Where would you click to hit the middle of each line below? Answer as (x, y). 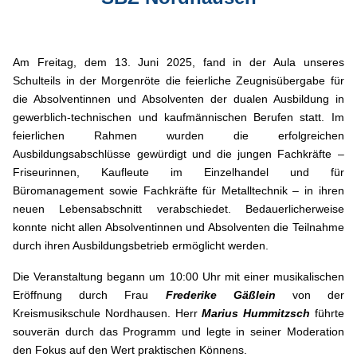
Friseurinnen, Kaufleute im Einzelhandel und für (178, 173)
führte (327, 314)
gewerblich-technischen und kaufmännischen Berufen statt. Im (178, 118)
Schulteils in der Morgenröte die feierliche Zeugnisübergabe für (178, 81)
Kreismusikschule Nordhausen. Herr (108, 314)
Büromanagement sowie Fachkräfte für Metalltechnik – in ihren (178, 191)
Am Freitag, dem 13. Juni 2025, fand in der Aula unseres (178, 63)
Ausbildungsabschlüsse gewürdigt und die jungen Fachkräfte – (178, 154)
